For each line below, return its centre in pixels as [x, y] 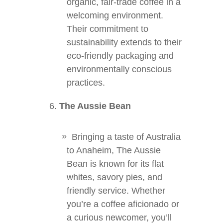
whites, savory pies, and [114, 177]
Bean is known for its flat [115, 164]
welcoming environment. [115, 15]
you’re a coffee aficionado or [123, 204]
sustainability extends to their [124, 42]
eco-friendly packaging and [120, 56]
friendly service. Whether [116, 191]
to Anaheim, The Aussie [114, 150]
